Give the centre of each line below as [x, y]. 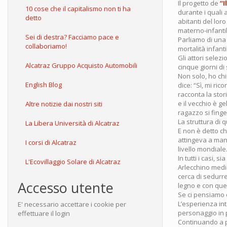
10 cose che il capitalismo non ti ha [78, 9]
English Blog [44, 85]
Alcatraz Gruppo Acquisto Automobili [81, 65]
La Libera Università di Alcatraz [72, 123]
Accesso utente [66, 188]
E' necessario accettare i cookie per [72, 204]
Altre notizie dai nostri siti [64, 104]
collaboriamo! [46, 46]
